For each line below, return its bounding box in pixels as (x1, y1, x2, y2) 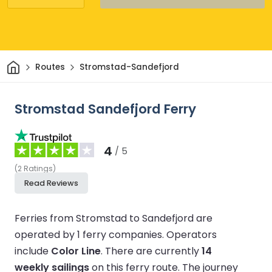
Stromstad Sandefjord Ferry (15, 99, 196, 118)
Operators (166, 227, 217, 242)
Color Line (51, 243, 101, 258)
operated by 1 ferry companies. (15, 227, 166, 242)
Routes (35, 61, 65, 73)
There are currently (105, 243, 202, 258)
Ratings (24, 163, 53, 174)
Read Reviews (24, 177, 78, 188)
